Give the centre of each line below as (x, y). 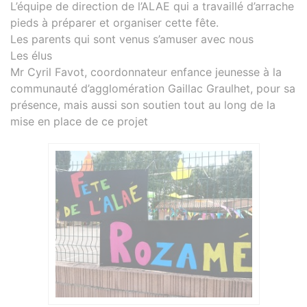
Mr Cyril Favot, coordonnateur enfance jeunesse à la (146, 72)
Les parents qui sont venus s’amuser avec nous (132, 39)
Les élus (31, 56)
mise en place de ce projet (79, 122)
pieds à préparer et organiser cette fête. (114, 23)
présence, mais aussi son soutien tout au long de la (143, 105)
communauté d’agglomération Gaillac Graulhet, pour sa (153, 89)
